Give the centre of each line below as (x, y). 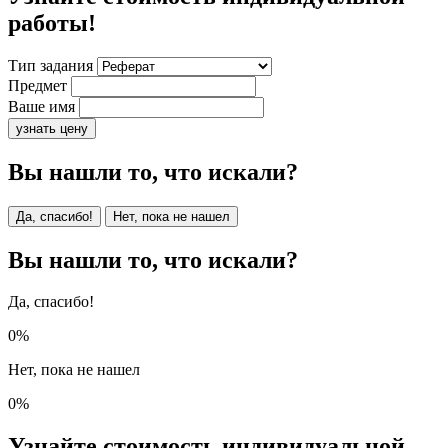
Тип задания (50, 65)
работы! (52, 22)
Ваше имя (41, 106)
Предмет (37, 85)
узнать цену (52, 128)
